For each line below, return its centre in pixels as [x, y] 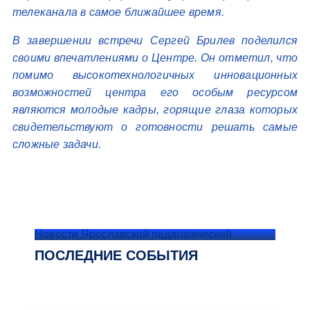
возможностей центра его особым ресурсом [155, 92]
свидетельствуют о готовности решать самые [155, 127]
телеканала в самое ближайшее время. [118, 12]
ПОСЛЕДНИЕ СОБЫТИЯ [116, 255]
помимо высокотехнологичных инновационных [155, 75]
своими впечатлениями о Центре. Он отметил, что [155, 58]
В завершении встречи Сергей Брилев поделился [155, 40]
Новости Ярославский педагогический [133, 234]
